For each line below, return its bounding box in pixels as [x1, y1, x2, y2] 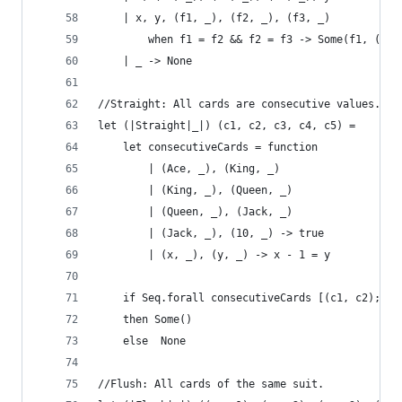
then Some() [98, 313, 192, 326]
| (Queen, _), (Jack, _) [98, 205, 299, 218]
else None [98, 335, 186, 347]
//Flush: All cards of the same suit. [98, 378, 324, 390]
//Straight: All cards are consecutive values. [98, 98, 380, 110]
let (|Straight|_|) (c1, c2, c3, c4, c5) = [98, 119, 362, 132]
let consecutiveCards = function [98, 141, 318, 153]
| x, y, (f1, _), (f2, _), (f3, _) [98, 12, 336, 24]
